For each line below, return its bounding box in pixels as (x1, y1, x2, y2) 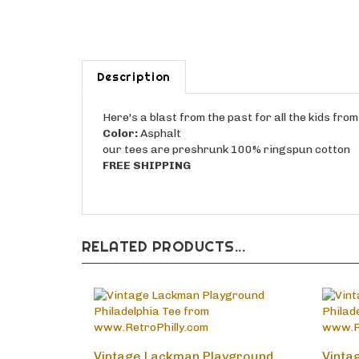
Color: (103, 129, 138, 143)
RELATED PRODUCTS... (82, 240, 246, 259)
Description (97, 72, 171, 87)
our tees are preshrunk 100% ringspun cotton (103, 145, 350, 159)
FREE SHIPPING (103, 161, 191, 175)
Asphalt (138, 129, 181, 143)
